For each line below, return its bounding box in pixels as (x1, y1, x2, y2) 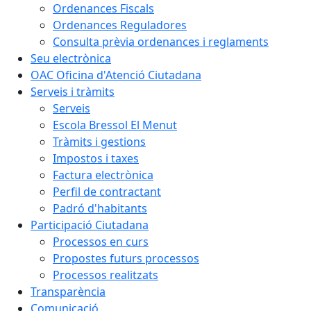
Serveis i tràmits (31, 84, 115, 99)
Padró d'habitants (53, 201, 147, 216)
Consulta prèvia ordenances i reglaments (53, 34, 269, 49)
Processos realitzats (53, 267, 158, 283)
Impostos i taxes (53, 151, 139, 166)
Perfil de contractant (53, 184, 161, 199)
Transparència (31, 284, 106, 299)
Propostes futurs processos (53, 251, 199, 266)
